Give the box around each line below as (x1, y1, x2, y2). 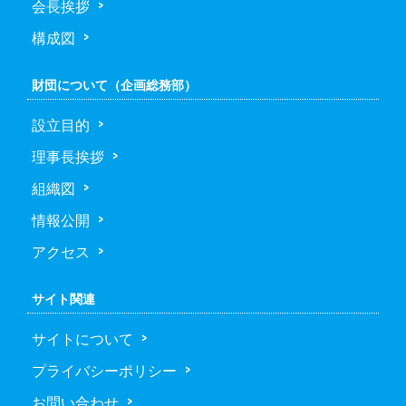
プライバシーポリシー (32, 359, 177, 382)
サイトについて (32, 327, 133, 350)
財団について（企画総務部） (32, 74, 197, 94)
